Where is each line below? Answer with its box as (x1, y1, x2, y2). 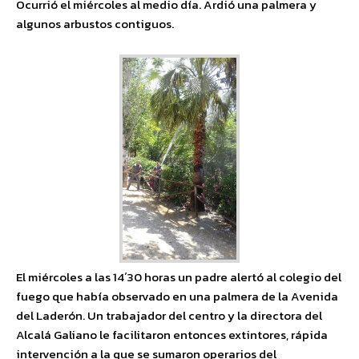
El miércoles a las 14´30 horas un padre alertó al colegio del (16, 268, 341, 287)
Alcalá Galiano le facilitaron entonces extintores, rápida (16, 325, 328, 345)
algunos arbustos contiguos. (16, 14, 174, 33)
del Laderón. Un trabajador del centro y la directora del (16, 306, 322, 325)
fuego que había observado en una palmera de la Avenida (16, 287, 338, 306)
